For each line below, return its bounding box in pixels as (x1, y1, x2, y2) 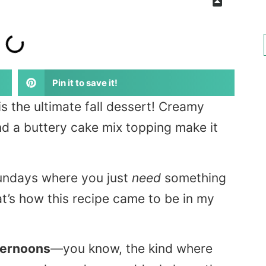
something (161, 170, 226, 185)
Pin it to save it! (52, 77, 118, 88)
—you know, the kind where (50, 240, 213, 256)
